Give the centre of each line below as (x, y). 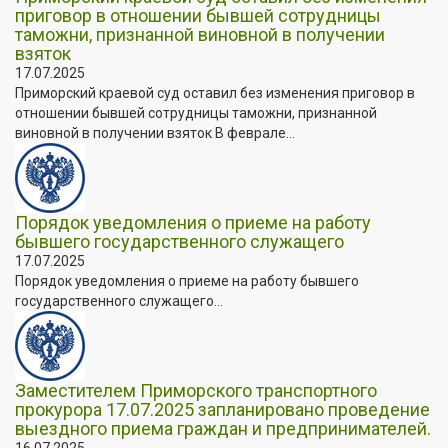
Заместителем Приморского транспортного (196, 390)
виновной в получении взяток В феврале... (155, 132)
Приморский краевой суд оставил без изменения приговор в (215, 92)
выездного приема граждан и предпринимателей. (223, 428)
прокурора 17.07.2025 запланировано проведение (222, 409)
